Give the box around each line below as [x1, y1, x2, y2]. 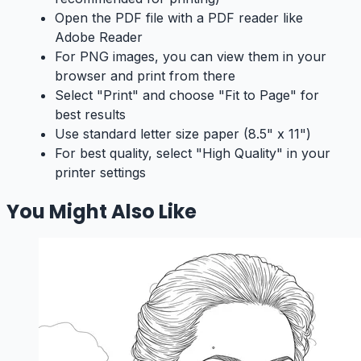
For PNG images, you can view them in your [55, 48, 326, 64]
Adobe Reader [55, 28, 143, 45]
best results [55, 106, 126, 122]
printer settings [55, 164, 146, 180]
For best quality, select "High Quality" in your [55, 144, 330, 161]
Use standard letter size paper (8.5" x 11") [55, 125, 311, 142]
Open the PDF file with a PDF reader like [55, 9, 303, 26]
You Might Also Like [6, 197, 197, 225]
